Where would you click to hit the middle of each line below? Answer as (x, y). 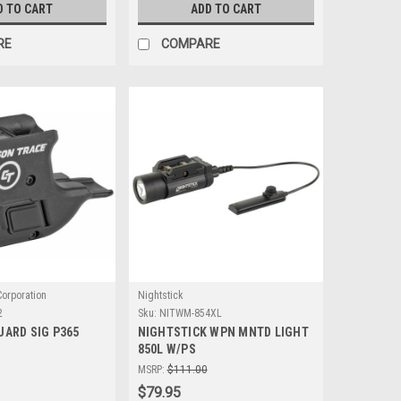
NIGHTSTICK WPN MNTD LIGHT (223, 332)
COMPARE (190, 44)
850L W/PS (166, 349)
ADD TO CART (226, 9)
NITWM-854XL (190, 313)
